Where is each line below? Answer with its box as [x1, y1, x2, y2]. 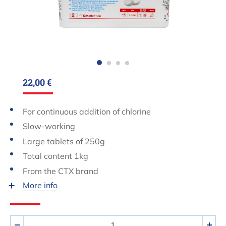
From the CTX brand [23, 166, 98, 177]
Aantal [10, 215, 34, 225]
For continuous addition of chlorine [23, 106, 151, 117]
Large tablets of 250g [23, 136, 105, 146]
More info [23, 180, 58, 190]
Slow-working [23, 121, 75, 132]
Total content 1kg [23, 151, 88, 161]
